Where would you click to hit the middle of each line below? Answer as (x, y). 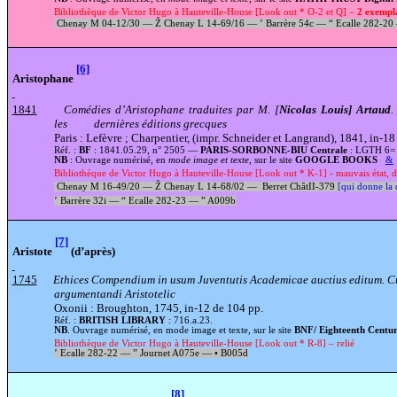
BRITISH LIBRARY (122, 320)
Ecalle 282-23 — (163, 200)
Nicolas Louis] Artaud (335, 110)
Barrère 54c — (296, 24)
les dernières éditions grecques (141, 124)
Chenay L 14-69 (196, 24)
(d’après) (91, 251)
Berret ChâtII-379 (298, 186)
